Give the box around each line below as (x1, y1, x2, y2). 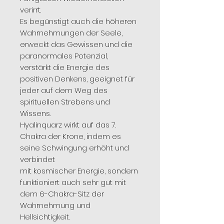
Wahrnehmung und (20, 199, 90, 210)
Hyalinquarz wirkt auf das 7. (20, 119, 116, 130)
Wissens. (20, 107, 50, 118)
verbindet (20, 153, 55, 164)
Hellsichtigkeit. (20, 211, 69, 222)
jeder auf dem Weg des (20, 84, 107, 95)
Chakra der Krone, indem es (20, 130, 121, 141)
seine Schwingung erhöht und (20, 142, 129, 153)
